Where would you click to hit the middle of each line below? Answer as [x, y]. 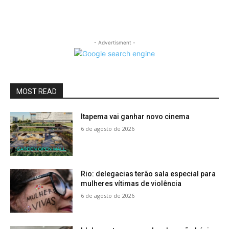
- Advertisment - [114, 42]
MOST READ [37, 91]
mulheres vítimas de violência [131, 183]
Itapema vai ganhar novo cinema [135, 117]
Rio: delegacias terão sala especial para [148, 174]
